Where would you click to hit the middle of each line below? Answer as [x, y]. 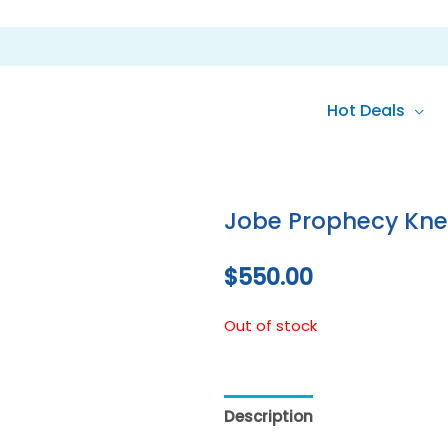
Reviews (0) [373, 416]
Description [268, 416]
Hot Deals [366, 110]
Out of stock [270, 325]
